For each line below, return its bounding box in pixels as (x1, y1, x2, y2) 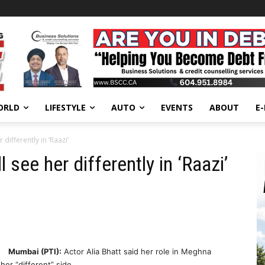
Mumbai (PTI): (8, 247, 62, 257)
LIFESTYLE (45, 102, 86, 114)
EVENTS (161, 102, 193, 114)
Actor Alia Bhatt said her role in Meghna (62, 247, 211, 257)
